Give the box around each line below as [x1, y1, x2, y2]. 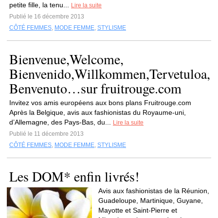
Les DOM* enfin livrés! [9, 167, 139, 185]
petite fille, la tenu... [9, 1, 71, 9]
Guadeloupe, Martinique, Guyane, [98, 197, 203, 204]
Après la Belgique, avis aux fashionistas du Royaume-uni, [9, 109, 186, 116]
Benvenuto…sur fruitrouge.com [9, 79, 182, 97]
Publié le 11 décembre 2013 [9, 130, 84, 137]
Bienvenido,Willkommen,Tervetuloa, [9, 64, 210, 83]
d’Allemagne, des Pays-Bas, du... [9, 118, 113, 126]
